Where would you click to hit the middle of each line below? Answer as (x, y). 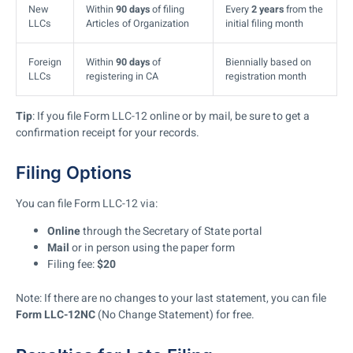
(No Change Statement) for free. (175, 315)
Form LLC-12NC (56, 315)
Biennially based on (268, 62)
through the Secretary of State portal (171, 232)
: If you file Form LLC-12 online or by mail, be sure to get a (171, 116)
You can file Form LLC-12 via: (87, 203)
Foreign (45, 62)
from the (303, 9)
